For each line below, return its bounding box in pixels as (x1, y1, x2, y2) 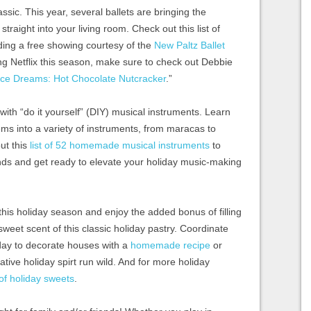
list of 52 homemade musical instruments (30, 139, 210, 151)
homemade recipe (131, 239, 210, 251)
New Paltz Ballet (154, 39, 225, 51)
